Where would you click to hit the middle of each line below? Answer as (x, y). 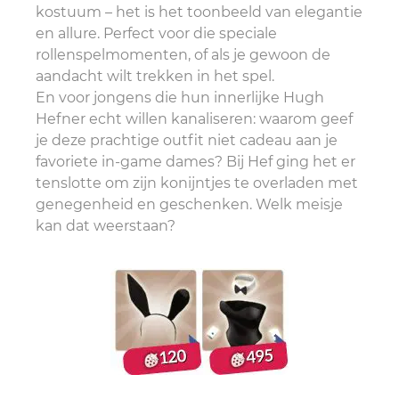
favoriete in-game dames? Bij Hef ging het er (195, 162)
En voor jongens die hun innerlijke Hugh (180, 98)
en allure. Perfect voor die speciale (156, 33)
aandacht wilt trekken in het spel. (155, 76)
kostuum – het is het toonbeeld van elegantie (199, 12)
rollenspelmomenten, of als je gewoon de (183, 55)
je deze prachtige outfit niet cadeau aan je (187, 140)
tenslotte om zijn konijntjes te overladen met (197, 183)
